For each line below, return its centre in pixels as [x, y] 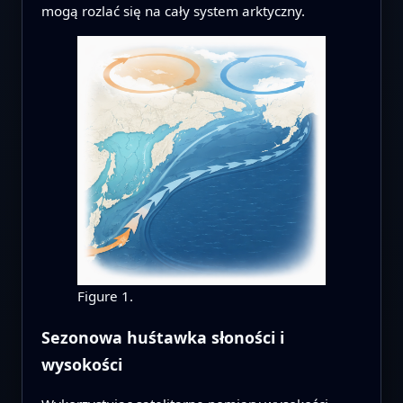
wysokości [81, 364]
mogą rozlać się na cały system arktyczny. [173, 11]
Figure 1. [105, 296]
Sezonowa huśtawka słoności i [162, 337]
